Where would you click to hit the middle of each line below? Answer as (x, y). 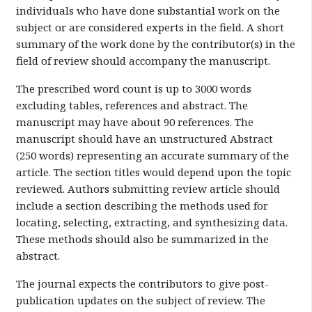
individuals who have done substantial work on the (148, 10)
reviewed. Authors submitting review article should (148, 189)
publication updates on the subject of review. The (140, 300)
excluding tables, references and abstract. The (132, 105)
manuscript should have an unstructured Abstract (144, 139)
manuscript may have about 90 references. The (134, 122)
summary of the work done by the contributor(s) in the (155, 44)
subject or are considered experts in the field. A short (150, 27)
